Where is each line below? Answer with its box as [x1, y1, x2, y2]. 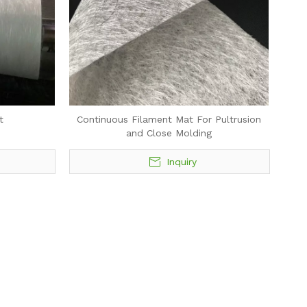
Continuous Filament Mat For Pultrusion [77, 114, 262, 125]
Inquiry [166, 156, 197, 167]
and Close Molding [126, 127, 212, 138]
